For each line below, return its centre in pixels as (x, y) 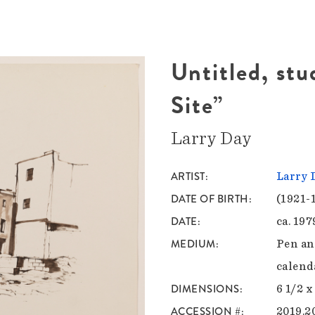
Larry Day (211, 139)
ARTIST (188, 177)
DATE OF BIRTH (210, 199)
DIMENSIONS (205, 289)
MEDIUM (193, 244)
